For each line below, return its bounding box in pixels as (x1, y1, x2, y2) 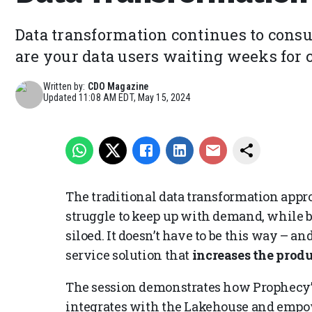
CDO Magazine (87, 80, 149, 92)
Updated (43, 91, 79, 103)
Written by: (43, 80, 86, 92)
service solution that (65, 246, 192, 263)
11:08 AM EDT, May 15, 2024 (79, 91, 191, 103)
